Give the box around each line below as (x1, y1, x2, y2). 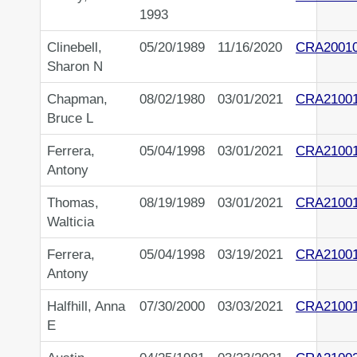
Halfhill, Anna (47, 298, 125, 315)
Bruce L (47, 110, 93, 127)
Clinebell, (47, 39, 102, 56)
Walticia (47, 214, 94, 230)
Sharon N (47, 58, 103, 75)
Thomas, (47, 194, 99, 211)
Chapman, (47, 91, 108, 108)
